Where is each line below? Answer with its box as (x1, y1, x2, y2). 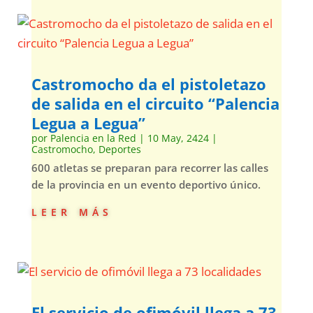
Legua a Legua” (31, 112, 145, 133)
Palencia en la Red (50, 131, 136, 145)
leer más (31, 201, 112, 220)
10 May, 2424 (147, 131, 209, 145)
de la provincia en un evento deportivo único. (31, 177, 261, 191)
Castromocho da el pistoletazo (31, 73, 266, 94)
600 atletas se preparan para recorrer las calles (31, 161, 268, 175)
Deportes (98, 143, 141, 156)
